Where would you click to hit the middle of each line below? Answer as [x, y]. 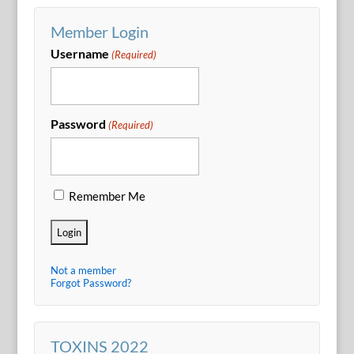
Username [79, 54]
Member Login [99, 32]
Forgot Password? [90, 282]
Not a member [83, 270]
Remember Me [107, 196]
